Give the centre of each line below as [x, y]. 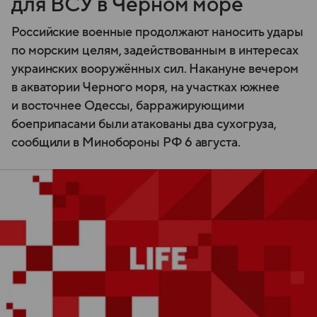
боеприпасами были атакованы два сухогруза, [144, 124]
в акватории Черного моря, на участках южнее [146, 87]
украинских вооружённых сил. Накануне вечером [155, 69]
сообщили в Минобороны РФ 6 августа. [126, 142]
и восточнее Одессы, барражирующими [128, 105]
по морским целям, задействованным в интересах [155, 50]
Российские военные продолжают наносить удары [158, 32]
